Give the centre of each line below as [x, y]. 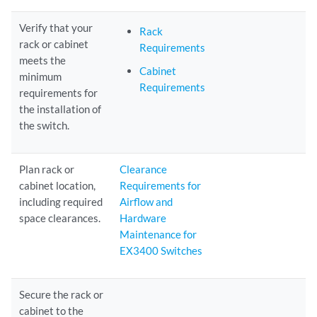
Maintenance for [158, 234]
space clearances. [60, 218]
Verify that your [56, 28]
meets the [43, 60]
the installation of [60, 109]
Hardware [143, 218]
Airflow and [146, 202]
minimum [41, 76]
